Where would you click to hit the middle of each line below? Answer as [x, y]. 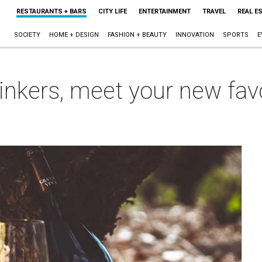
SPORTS [235, 35]
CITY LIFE [112, 11]
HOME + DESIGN [74, 35]
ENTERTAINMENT [164, 11]
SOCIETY [27, 35]
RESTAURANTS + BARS [51, 11]
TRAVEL [214, 11]
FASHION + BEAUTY [137, 35]
